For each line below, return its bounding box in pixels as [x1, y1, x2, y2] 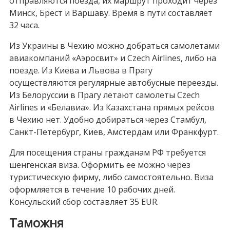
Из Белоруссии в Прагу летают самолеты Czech [9, 89, 200, 101]
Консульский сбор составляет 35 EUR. [9, 196, 159, 208]
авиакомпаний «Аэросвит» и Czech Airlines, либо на [9, 52, 216, 64]
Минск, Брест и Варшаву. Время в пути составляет [9, 7, 213, 19]
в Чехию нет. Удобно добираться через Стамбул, [9, 114, 206, 126]
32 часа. [9, 20, 40, 31]
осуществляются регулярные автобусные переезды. [9, 77, 218, 89]
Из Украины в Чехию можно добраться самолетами [9, 40, 220, 52]
